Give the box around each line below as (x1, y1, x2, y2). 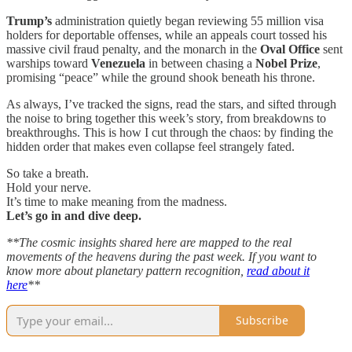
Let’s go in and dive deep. (6, 208, 141, 222)
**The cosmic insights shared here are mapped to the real (6, 235, 291, 249)
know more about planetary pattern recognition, (6, 263, 247, 277)
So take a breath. (6, 166, 89, 180)
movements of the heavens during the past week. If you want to (6, 249, 317, 263)
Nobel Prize (255, 56, 317, 70)
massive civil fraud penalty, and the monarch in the (6, 42, 260, 56)
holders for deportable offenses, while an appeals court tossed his (6, 27, 327, 42)
